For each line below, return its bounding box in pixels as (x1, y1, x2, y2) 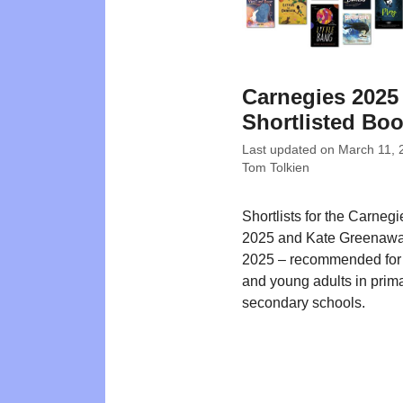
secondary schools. (242, 295, 365, 310)
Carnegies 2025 (242, 85, 399, 110)
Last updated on (242, 143, 338, 157)
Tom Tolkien (242, 161, 309, 175)
